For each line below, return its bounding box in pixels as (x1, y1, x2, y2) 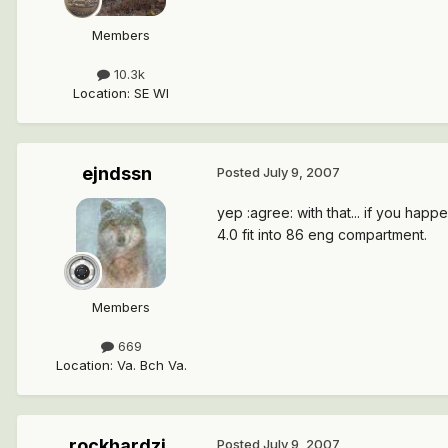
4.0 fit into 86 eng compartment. (217, 225, 427, 243)
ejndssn (82, 162, 152, 184)
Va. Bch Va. (116, 357, 187, 374)
